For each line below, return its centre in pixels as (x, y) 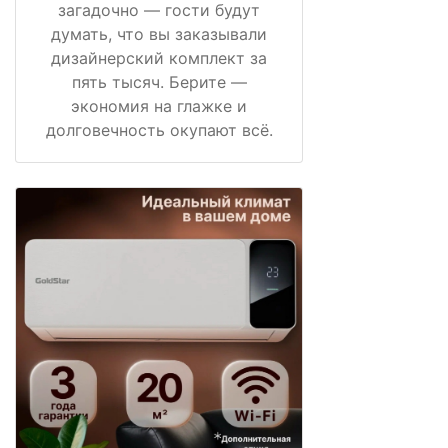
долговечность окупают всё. (159, 130)
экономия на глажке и (159, 106)
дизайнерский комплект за (159, 58)
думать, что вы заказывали (159, 34)
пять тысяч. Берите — (159, 82)
